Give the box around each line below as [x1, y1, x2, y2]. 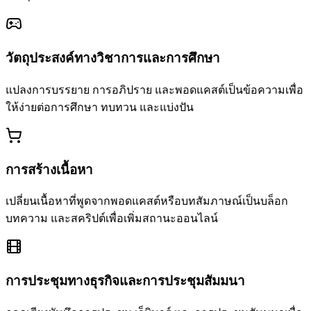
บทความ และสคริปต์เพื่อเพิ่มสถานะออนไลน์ [6, 212, 218, 225]
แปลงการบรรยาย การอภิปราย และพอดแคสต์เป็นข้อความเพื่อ [6, 83, 303, 96]
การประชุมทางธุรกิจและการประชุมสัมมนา [6, 273, 245, 288]
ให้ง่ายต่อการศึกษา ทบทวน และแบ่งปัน [6, 101, 194, 113]
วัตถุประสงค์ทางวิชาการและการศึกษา [6, 51, 220, 66]
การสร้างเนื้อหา [6, 162, 93, 177]
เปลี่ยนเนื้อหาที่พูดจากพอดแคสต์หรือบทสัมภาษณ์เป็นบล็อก [6, 195, 288, 208]
